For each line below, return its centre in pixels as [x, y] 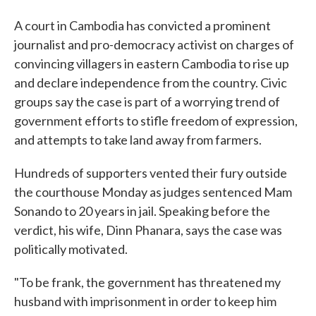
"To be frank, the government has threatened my [147, 282]
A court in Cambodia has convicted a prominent [142, 26]
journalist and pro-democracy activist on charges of [154, 45]
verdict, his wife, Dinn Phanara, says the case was [148, 230]
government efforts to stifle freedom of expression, [156, 121]
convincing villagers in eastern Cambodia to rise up [152, 64]
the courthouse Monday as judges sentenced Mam [153, 192]
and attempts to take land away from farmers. [138, 140]
